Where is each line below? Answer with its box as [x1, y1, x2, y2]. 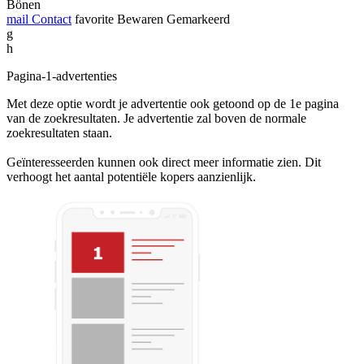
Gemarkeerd [167, 11, 230, 26]
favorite [75, 11, 114, 26]
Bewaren [117, 11, 163, 26]
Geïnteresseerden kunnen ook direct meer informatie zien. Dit [6, 154, 321, 169]
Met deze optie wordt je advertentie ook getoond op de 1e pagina [6, 96, 339, 110]
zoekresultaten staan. [6, 125, 112, 140]
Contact [28, 11, 71, 26]
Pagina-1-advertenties [6, 68, 117, 83]
